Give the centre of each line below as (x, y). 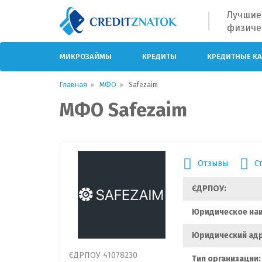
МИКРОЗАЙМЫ (86, 56)
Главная (73, 85)
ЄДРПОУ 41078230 (103, 255)
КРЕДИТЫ (159, 56)
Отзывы (213, 163)
